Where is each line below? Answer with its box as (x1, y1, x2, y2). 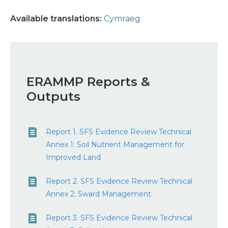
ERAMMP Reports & (26, 74, 150, 89)
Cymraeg (104, 14, 140, 23)
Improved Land (46, 153, 101, 162)
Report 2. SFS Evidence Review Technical (46, 177, 192, 186)
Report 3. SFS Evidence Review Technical (46, 213, 192, 222)
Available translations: (10, 14, 102, 23)
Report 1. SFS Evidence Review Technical (46, 127, 191, 136)
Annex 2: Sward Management (46, 189, 151, 198)
